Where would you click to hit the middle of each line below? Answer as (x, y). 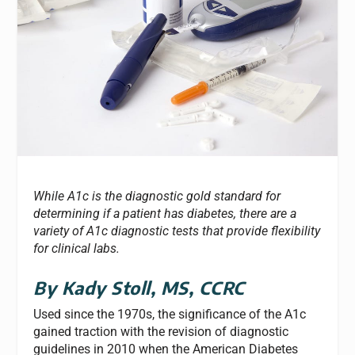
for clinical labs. (77, 248)
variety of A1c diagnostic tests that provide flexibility (177, 231)
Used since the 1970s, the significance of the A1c (170, 315)
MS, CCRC (213, 288)
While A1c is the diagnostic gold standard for (157, 196)
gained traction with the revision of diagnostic (161, 332)
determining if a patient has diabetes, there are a (165, 213)
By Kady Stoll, (97, 288)
